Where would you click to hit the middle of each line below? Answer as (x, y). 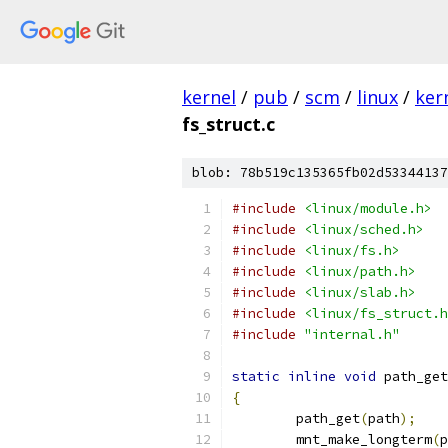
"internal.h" (352, 334)
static (256, 376)
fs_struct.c (228, 124)
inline (312, 376)
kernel (209, 97)
